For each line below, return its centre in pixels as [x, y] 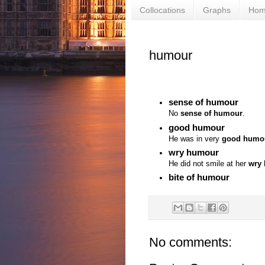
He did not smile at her [209, 164]
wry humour [194, 153]
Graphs [217, 10]
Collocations [162, 10]
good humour [197, 127]
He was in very [195, 138]
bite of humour [199, 177]
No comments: [190, 242]
